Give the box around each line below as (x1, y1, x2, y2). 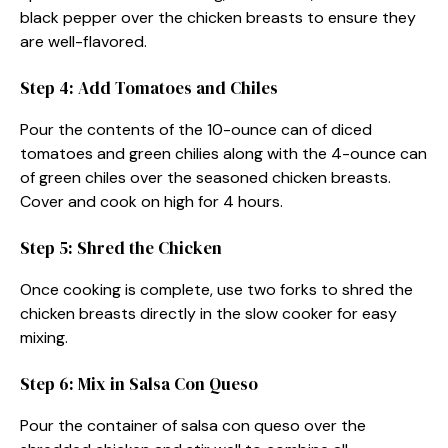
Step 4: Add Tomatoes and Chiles (20, 75, 278, 100)
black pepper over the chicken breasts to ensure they (20, 6, 416, 28)
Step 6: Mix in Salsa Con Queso (20, 371, 258, 396)
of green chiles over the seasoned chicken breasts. (20, 166, 391, 188)
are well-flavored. (20, 30, 147, 52)
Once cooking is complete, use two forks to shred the (20, 278, 413, 300)
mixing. (20, 326, 68, 348)
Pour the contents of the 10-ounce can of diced (20, 118, 372, 140)
